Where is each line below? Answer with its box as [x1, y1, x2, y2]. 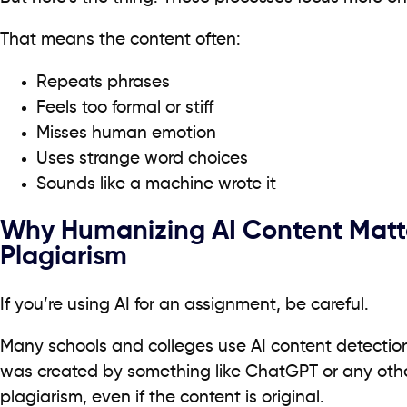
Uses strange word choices [36, 151, 248, 168]
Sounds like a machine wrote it [36, 176, 276, 194]
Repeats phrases [36, 74, 170, 92]
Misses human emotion [36, 125, 216, 143]
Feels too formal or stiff [36, 100, 213, 117]
